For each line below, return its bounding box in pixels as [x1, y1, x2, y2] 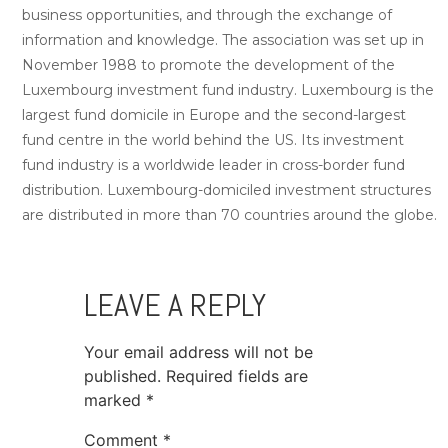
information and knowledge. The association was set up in [22, 31, 424, 50]
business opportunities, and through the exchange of [22, 6, 392, 25]
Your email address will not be [84, 342, 313, 363]
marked [84, 390, 146, 411]
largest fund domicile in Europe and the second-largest [22, 106, 406, 125]
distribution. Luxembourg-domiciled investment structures [22, 181, 431, 200]
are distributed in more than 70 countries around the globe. [22, 206, 437, 225]
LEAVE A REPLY [84, 285, 266, 326]
